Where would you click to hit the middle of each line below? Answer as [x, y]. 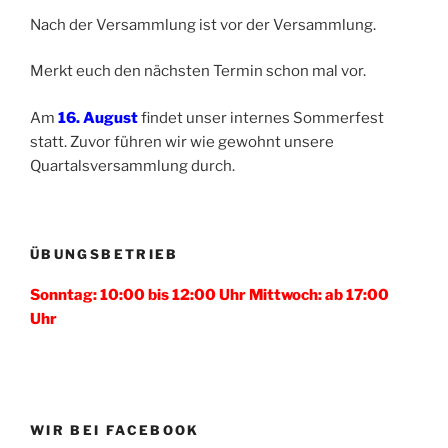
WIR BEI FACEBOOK [115, 429]
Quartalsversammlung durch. [132, 165]
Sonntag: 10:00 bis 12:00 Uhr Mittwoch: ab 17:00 [209, 294]
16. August [98, 117]
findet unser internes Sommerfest [261, 117]
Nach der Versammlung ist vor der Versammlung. [203, 24]
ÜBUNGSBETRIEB [104, 254]
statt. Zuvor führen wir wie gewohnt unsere [182, 141]
